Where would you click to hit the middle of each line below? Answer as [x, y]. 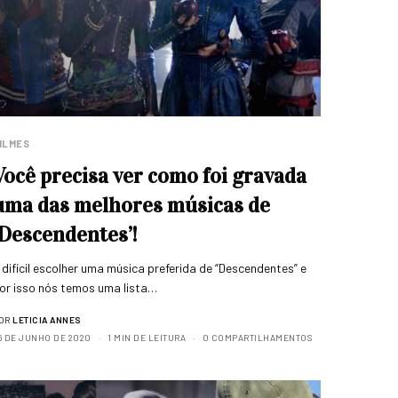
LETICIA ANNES [47, 320]
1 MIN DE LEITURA [147, 338]
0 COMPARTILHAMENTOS [257, 338]
